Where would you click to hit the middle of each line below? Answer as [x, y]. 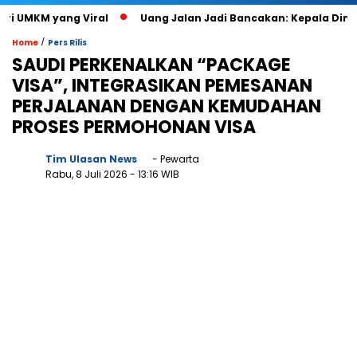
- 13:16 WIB [155, 174]
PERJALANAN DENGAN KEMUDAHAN [167, 106]
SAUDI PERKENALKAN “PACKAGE [151, 65]
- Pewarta [175, 159]
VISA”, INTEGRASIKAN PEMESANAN [162, 86]
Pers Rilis [67, 43]
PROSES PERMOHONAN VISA [134, 127]
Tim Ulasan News [91, 159]
